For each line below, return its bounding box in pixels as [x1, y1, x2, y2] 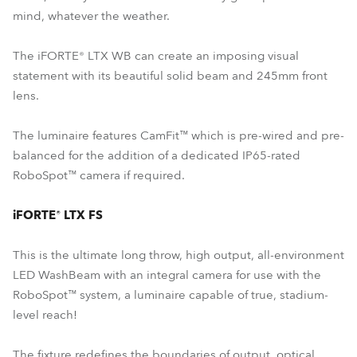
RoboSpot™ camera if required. [13, 167, 185, 183]
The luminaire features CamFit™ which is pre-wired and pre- [13, 127, 344, 143]
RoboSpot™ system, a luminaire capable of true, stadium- [13, 287, 328, 303]
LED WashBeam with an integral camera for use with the [13, 267, 321, 283]
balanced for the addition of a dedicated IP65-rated [13, 147, 300, 163]
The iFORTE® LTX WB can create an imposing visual [13, 48, 299, 64]
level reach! [13, 307, 77, 323]
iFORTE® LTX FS [13, 207, 103, 223]
